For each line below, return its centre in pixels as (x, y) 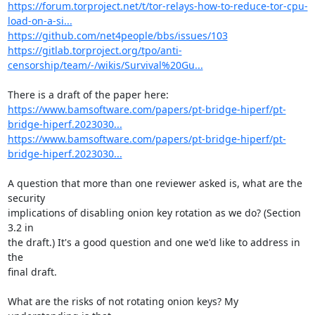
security (26, 198)
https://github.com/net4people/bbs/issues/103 (117, 36)
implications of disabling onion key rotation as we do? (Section (154, 213)
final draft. (32, 272)
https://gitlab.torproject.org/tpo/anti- (95, 50)
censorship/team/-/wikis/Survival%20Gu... (105, 65)
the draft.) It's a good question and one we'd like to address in (154, 242)
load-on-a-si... (40, 21)
